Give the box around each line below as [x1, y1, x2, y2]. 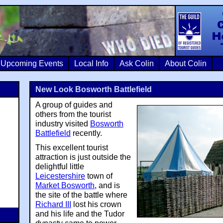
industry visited [35, 119, 90, 128]
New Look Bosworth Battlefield [35, 85, 152, 94]
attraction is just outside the [35, 153, 131, 161]
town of [85, 172, 112, 180]
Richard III [35, 200, 71, 209]
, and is [95, 181, 120, 190]
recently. [71, 129, 102, 137]
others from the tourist [35, 110, 111, 118]
